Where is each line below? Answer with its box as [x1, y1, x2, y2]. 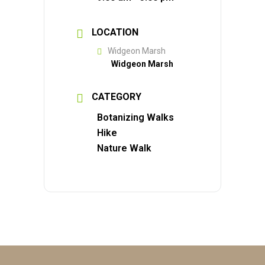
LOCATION [92, 27, 138, 38]
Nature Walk [97, 143, 151, 154]
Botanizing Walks [97, 112, 174, 123]
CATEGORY [92, 91, 141, 102]
